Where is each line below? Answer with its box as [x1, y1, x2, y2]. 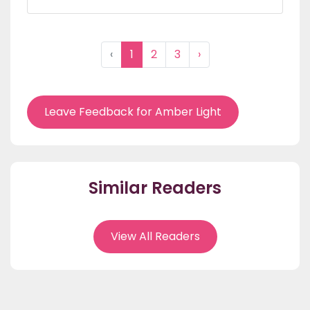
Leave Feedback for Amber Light [44, 104, 221, 120]
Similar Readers [89, 176, 221, 200]
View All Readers [110, 228, 200, 245]
